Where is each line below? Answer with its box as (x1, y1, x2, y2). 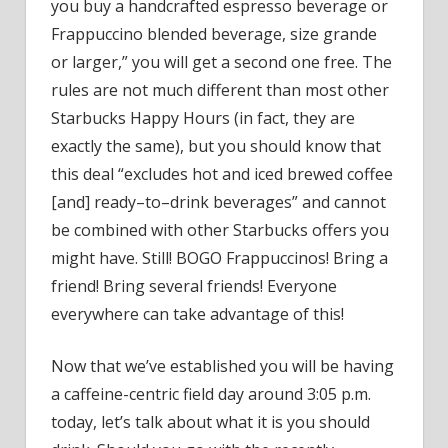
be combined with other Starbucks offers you (51, 218, 389, 241)
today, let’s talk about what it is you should (51, 410, 370, 433)
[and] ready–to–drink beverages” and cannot (51, 190, 386, 213)
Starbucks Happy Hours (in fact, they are (51, 106, 355, 129)
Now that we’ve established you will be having (51, 354, 394, 377)
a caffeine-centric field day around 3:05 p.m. (51, 382, 371, 405)
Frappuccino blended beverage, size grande (51, 22, 377, 45)
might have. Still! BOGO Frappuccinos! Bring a (51, 246, 388, 269)
